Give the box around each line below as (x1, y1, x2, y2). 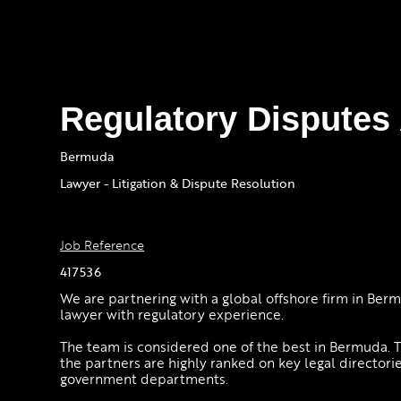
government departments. (60, 369, 229, 389)
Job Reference (60, 236, 145, 254)
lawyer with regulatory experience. (60, 304, 285, 325)
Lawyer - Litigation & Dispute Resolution (60, 175, 296, 192)
